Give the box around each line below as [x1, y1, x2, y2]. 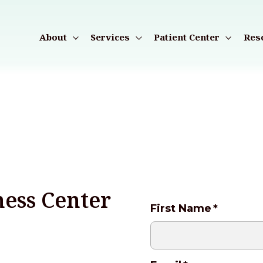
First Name [150, 201, 211, 215]
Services [90, 31, 130, 43]
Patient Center [153, 31, 220, 43]
